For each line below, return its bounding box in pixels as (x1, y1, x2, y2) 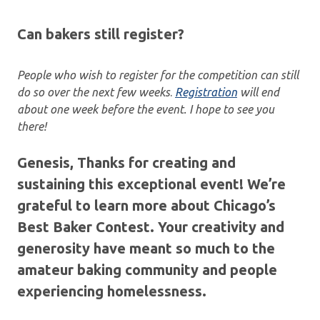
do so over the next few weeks (17, 85, 170, 99)
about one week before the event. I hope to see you (17, 102, 274, 116)
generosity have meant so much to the (17, 239, 275, 256)
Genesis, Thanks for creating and (17, 154, 236, 171)
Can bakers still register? (17, 25, 184, 42)
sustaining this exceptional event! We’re (17, 175, 286, 192)
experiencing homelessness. (17, 282, 206, 299)
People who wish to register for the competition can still (17, 68, 299, 81)
